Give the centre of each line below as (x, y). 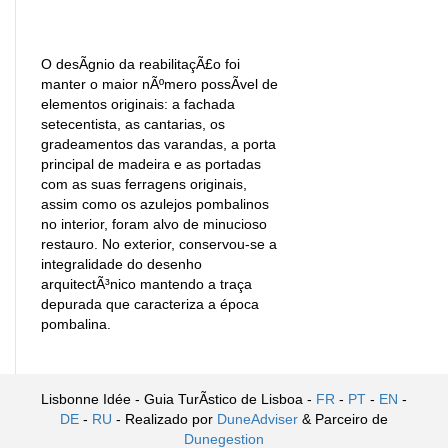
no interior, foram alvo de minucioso (154, 223)
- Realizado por (164, 418)
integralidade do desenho (121, 263)
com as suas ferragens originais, (144, 183)
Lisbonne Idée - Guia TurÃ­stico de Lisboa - (178, 398)
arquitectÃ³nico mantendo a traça (146, 283)
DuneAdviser (257, 418)
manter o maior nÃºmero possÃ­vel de (159, 83)
